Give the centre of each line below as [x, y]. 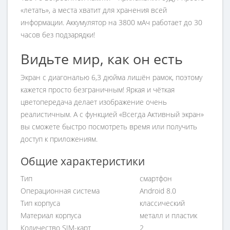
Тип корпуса [40, 203]
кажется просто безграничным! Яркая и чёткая [98, 90]
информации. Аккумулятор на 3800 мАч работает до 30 [111, 22]
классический [162, 203]
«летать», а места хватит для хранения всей [94, 10]
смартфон [156, 178]
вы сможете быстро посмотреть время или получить [109, 127]
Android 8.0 [158, 191]
